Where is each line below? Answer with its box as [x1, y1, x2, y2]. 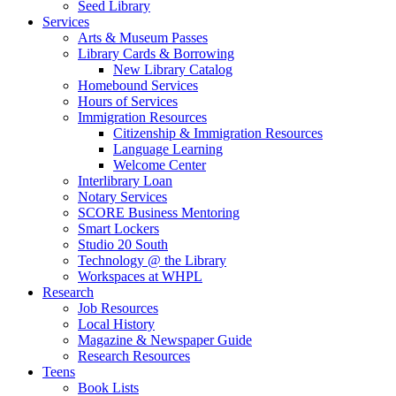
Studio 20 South [78, 237, 168, 253]
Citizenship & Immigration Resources [113, 126, 323, 141]
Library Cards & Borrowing [78, 46, 234, 62]
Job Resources [78, 301, 158, 316]
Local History [78, 316, 155, 332]
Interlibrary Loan [78, 173, 172, 189]
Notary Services [78, 189, 167, 205]
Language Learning [113, 141, 223, 157]
